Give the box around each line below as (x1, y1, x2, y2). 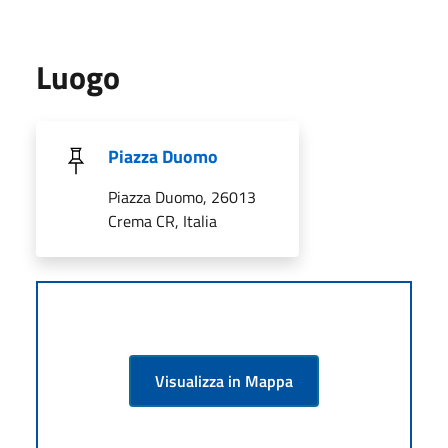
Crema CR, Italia (108, 208, 217, 233)
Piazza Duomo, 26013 (108, 184, 256, 209)
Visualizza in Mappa (155, 368, 293, 393)
